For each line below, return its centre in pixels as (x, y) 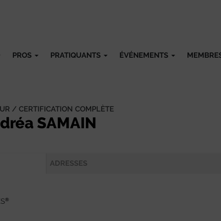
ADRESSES (69, 163)
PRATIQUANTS (76, 55)
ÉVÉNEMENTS (145, 55)
